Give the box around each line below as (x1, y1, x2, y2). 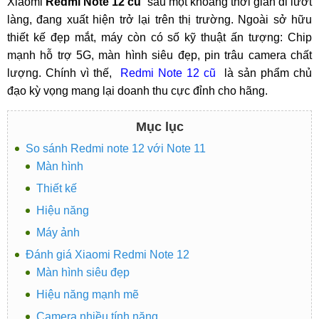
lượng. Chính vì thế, (7, 67, 120, 79)
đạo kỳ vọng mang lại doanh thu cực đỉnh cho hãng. (7, 85, 268, 97)
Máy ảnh (36, 226, 80, 239)
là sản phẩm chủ (216, 67, 312, 79)
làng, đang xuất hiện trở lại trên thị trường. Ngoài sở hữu (7, 14, 312, 26)
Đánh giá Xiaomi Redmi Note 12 (26, 249, 189, 261)
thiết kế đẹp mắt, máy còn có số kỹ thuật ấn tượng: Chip (7, 31, 312, 43)
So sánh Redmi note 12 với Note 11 (26, 142, 206, 155)
